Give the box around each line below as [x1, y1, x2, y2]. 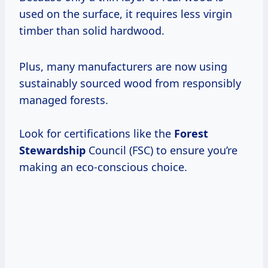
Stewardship [19, 143, 86, 158]
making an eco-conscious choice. [19, 160, 187, 175]
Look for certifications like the [19, 126, 174, 141]
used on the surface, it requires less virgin [19, 7, 232, 22]
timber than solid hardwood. [19, 23, 165, 38]
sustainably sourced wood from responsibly [19, 76, 241, 91]
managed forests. [19, 93, 108, 108]
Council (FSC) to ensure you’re [86, 143, 237, 158]
